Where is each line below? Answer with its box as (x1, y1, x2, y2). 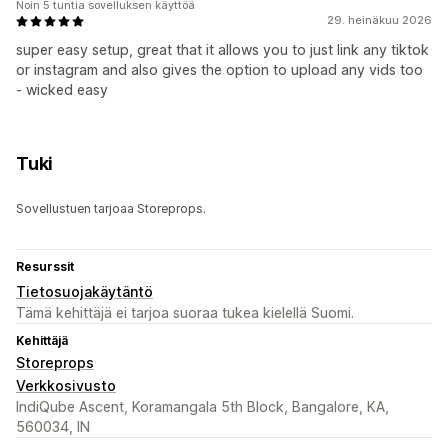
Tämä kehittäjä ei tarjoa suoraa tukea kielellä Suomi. (16, 304, 354, 322)
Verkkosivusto (16, 377, 116, 395)
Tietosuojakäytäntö (16, 283, 153, 301)
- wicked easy (16, 81, 108, 99)
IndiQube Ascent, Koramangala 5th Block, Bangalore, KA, (16, 398, 389, 416)
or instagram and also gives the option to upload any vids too (16, 61, 423, 79)
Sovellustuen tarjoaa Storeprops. (16, 201, 206, 217)
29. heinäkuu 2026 (327, 13, 432, 28)
